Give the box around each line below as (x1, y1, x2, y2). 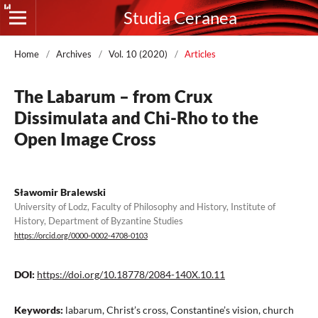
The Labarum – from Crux (14, 86, 213, 106)
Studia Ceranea (124, 7, 237, 28)
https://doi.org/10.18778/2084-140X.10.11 (37, 268, 225, 281)
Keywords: (14, 304, 65, 317)
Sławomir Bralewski (14, 186, 106, 198)
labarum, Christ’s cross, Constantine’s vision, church (65, 304, 294, 317)
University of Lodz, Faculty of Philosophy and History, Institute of (14, 201, 275, 212)
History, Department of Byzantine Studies (14, 215, 183, 226)
